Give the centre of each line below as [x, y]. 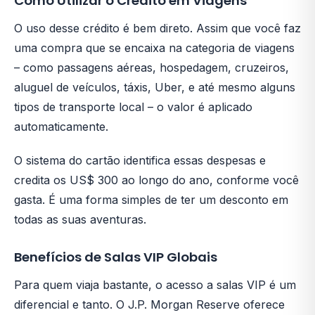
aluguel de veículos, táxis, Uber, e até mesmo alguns [155, 87]
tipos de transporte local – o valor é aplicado [133, 107]
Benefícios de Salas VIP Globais [116, 257]
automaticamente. [61, 126]
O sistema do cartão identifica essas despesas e [140, 160]
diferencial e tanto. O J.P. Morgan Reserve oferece [149, 304]
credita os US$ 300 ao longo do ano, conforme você [156, 180]
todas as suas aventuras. [80, 219]
